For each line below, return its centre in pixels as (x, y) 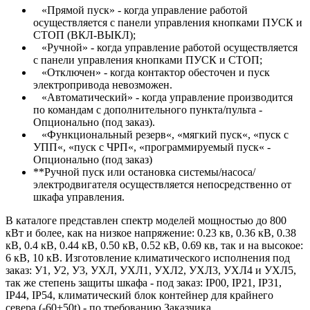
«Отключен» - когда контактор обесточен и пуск (154, 72)
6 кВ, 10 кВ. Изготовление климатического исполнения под (148, 257)
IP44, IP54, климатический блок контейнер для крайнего (139, 295)
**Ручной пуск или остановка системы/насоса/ (144, 172)
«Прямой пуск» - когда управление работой (143, 10)
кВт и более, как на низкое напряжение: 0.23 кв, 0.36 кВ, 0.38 (151, 232)
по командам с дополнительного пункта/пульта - (148, 109)
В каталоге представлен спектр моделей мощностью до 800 (146, 220)
